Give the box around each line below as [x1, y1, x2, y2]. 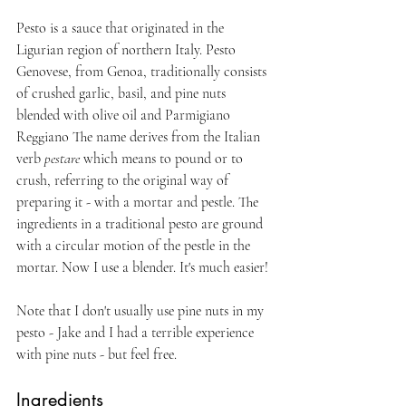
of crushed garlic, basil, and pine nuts [16, 83, 229, 102]
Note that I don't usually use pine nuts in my [16, 301, 267, 320]
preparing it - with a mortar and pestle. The [16, 192, 262, 211]
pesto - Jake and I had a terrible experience [16, 323, 257, 342]
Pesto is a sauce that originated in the [16, 18, 227, 37]
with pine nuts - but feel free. [16, 344, 180, 363]
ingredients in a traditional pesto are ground [16, 214, 266, 233]
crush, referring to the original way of [16, 170, 232, 189]
